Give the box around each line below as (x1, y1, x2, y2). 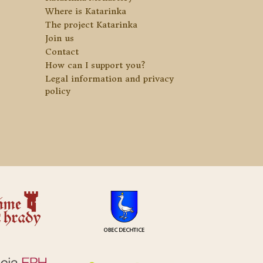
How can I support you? (45, 60, 146, 71)
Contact (45, 46, 79, 58)
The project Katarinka (45, 19, 138, 31)
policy (45, 86, 71, 97)
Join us (45, 33, 75, 44)
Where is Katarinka (45, 6, 127, 17)
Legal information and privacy (45, 73, 174, 85)
